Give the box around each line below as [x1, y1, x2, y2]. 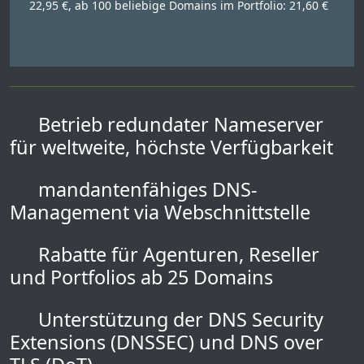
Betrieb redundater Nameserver [33, 111, 324, 137]
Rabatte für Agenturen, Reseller [33, 241, 320, 267]
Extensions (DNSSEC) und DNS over [10, 329, 323, 355]
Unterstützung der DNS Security [33, 306, 324, 332]
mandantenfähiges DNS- [33, 176, 258, 202]
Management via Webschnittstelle [10, 199, 310, 225]
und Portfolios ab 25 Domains [10, 264, 273, 290]
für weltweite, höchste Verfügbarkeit [10, 134, 333, 160]
